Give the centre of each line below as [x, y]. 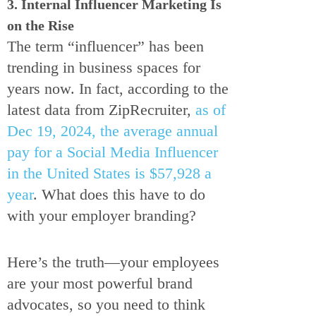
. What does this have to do [119, 194]
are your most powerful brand [100, 283]
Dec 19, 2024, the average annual [113, 130]
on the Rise [41, 25]
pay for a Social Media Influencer [113, 152]
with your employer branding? [104, 215]
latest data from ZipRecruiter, [101, 109]
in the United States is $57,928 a [109, 173]
